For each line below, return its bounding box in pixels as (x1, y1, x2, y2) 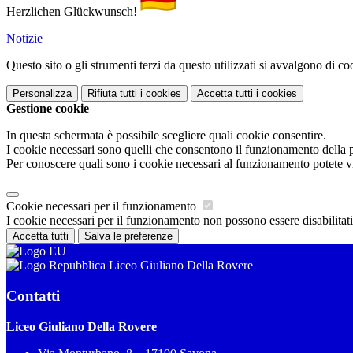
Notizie (6, 32, 43, 46)
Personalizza (13, 87, 72, 100)
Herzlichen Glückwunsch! (6, 5, 140, 19)
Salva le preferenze (84, 230, 173, 243)
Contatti (6, 287, 60, 304)
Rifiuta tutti (87, 87, 137, 100)
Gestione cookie (6, 102, 89, 116)
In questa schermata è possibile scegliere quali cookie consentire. (6, 128, 326, 143)
